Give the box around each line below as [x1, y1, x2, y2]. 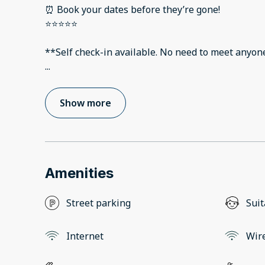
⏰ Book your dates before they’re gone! [45, 3, 220, 17]
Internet [66, 230, 104, 243]
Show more [60, 96, 111, 110]
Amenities [45, 164, 114, 182]
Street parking [66, 196, 131, 210]
